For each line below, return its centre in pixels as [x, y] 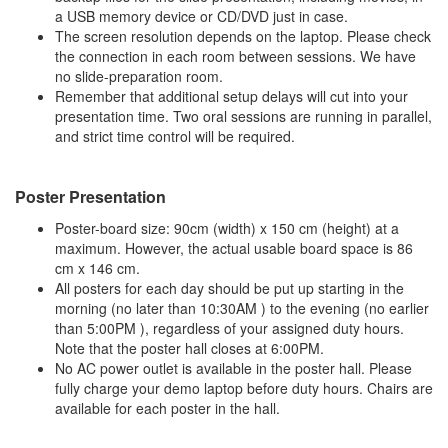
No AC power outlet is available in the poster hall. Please [233, 368]
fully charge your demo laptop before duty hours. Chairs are [244, 388]
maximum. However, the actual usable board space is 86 [234, 248]
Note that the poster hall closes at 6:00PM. [189, 348]
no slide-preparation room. [139, 76]
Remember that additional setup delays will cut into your [231, 96]
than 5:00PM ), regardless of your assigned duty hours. [229, 328]
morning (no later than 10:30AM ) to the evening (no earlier [242, 308]
